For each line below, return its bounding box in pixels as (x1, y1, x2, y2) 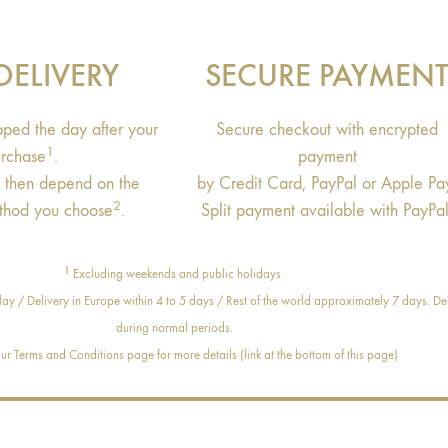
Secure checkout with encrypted (216, 119, 439, 141)
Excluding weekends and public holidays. (73, 266, 284, 282)
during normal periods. (115, 320, 233, 336)
